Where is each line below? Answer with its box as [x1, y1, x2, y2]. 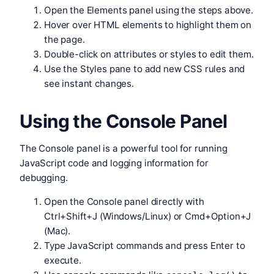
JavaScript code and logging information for [20, 157, 209, 169]
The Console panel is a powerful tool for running [20, 143, 228, 155]
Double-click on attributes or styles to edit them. [44, 48, 254, 61]
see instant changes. [44, 78, 134, 90]
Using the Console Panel [20, 110, 228, 133]
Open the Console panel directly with [44, 196, 204, 208]
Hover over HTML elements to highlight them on [44, 19, 252, 31]
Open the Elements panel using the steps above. [44, 4, 254, 17]
